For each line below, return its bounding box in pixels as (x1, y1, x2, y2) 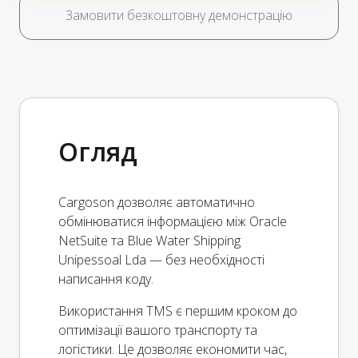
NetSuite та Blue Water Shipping (58, 232, 241, 250)
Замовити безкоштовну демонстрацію (66, 6, 292, 25)
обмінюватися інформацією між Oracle (58, 213, 287, 231)
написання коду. (58, 270, 153, 288)
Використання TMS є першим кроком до (58, 302, 297, 320)
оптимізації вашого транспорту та (58, 321, 257, 340)
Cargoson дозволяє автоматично (58, 193, 255, 212)
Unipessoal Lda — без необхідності (58, 251, 265, 269)
